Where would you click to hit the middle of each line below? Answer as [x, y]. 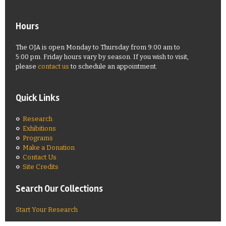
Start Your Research [47, 210]
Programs [38, 138]
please [27, 66]
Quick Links [38, 98]
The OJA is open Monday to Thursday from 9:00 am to [98, 47]
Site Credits [41, 167]
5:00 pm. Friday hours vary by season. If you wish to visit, [102, 57]
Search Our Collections [59, 189]
